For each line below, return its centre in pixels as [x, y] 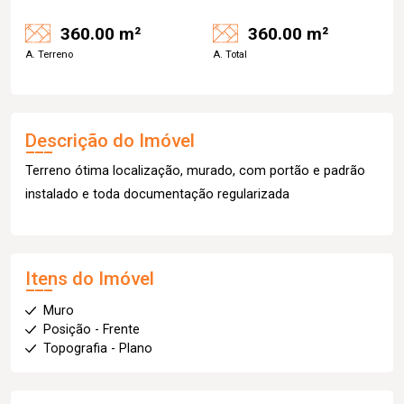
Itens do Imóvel [90, 279]
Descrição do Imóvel [110, 141]
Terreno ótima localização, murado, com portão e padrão [195, 171]
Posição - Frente [92, 330]
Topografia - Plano [98, 349]
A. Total [230, 55]
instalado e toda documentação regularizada [157, 194]
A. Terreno [49, 55]
